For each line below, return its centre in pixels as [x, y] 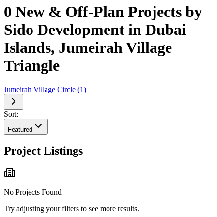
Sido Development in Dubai [95, 30]
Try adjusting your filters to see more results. [71, 209]
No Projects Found [33, 192]
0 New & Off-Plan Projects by [103, 12]
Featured [20, 129]
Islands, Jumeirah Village [88, 48]
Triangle [32, 66]
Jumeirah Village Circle [40, 89]
